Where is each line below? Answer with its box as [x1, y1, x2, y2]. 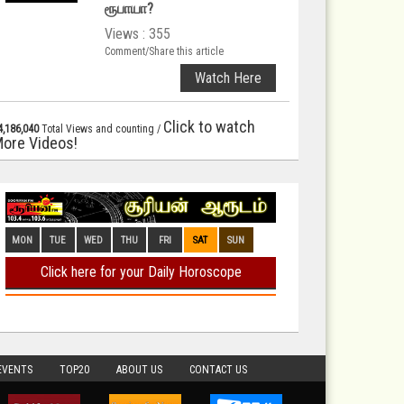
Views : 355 [105, 25, 170, 42]
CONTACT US [189, 363, 247, 376]
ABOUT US [116, 363, 162, 376]
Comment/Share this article [105, 45, 224, 58]
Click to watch [163, 117, 255, 136]
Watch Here [195, 69, 262, 87]
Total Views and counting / [39, 123, 163, 135]
